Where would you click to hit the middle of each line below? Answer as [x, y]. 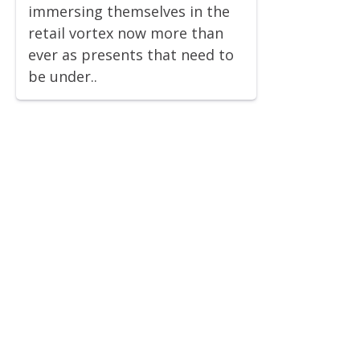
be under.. [63, 77]
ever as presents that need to [131, 55]
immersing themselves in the [129, 12]
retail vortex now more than [126, 33]
